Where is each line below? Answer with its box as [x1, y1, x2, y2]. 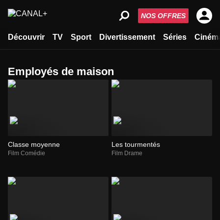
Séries [163, 33, 187, 41]
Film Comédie [8, 150, 45, 157]
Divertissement [99, 33, 155, 41]
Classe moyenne [8, 140, 60, 149]
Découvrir [8, 33, 45, 41]
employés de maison [15, 65, 114, 78]
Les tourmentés [111, 140, 160, 149]
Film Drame [111, 150, 142, 157]
